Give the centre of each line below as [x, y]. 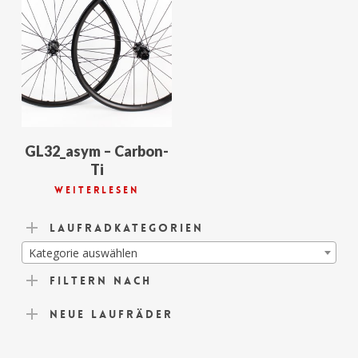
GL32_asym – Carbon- [97, 151]
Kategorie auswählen [83, 253]
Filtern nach [100, 280]
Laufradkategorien [126, 227]
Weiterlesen [97, 191]
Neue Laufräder [111, 314]
